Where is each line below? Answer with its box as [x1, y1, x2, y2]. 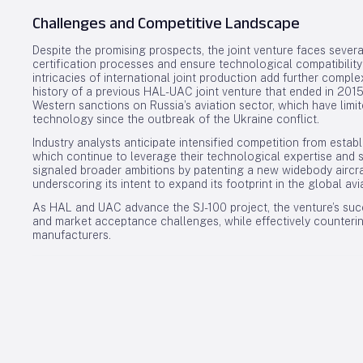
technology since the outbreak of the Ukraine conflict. [32, 113, 319, 126]
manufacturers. [32, 228, 111, 241]
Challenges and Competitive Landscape [32, 14, 300, 32]
